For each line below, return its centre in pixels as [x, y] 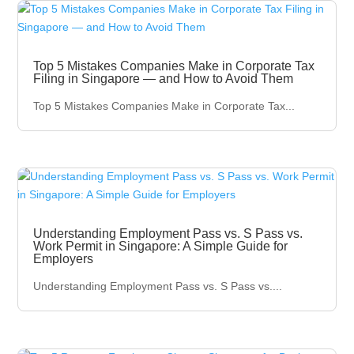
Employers [64, 259]
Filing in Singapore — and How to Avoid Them [164, 79]
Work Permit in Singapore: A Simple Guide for [161, 247]
